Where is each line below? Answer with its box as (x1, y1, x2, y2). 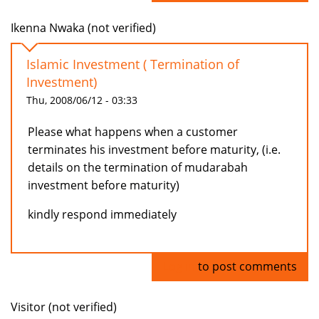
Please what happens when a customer (28, 124, 238, 140)
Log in (163, 258, 195, 275)
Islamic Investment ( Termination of (26, 56, 239, 73)
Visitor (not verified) (11, 299, 117, 315)
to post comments (195, 258, 297, 275)
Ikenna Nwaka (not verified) (11, 20, 156, 36)
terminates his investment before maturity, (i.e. (28, 142, 281, 158)
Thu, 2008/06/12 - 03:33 (26, 93, 137, 108)
